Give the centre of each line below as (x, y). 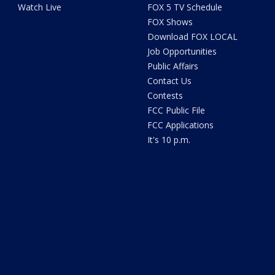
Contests (165, 96)
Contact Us (169, 81)
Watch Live (40, 7)
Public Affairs (172, 66)
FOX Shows (170, 22)
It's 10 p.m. (168, 140)
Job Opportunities (182, 52)
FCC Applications (180, 125)
